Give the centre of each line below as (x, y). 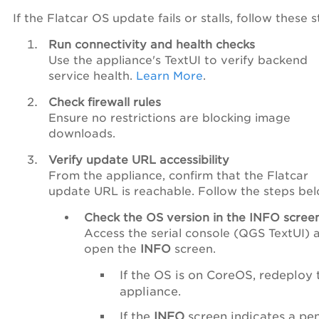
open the (112, 249)
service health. (92, 75)
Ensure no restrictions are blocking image (169, 117)
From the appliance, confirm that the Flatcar (178, 175)
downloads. (82, 133)
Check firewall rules (105, 102)
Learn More (169, 75)
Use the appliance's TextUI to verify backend (178, 60)
